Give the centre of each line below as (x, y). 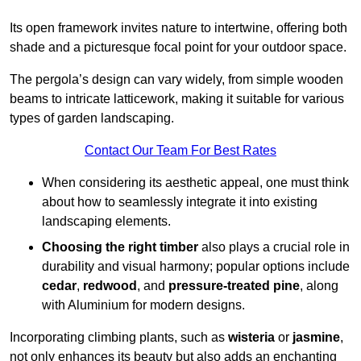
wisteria (251, 338)
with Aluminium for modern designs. (143, 305)
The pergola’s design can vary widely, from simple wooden (176, 80)
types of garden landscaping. (92, 118)
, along (319, 286)
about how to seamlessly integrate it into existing (180, 202)
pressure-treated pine (234, 286)
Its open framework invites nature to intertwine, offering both (178, 28)
